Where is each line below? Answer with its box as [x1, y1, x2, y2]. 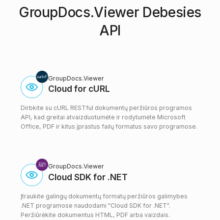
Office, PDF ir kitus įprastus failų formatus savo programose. [21, 123, 197, 131]
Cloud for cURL [48, 83, 110, 94]
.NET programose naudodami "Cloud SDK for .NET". [21, 201, 170, 209]
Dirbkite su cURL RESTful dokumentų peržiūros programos [21, 104, 192, 112]
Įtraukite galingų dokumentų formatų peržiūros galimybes [21, 192, 188, 200]
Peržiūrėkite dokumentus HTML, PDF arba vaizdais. [21, 211, 170, 219]
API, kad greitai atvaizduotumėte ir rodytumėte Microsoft [21, 113, 186, 121]
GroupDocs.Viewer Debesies [18, 3, 202, 21]
